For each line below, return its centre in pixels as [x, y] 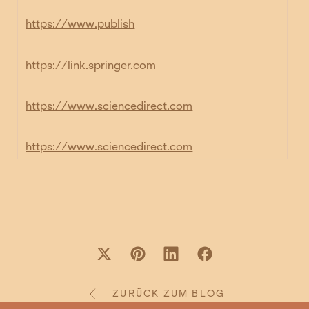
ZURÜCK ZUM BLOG [169, 294]
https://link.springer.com [91, 65]
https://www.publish [80, 24]
